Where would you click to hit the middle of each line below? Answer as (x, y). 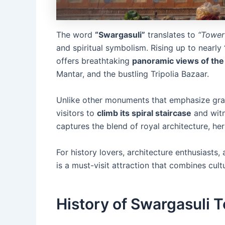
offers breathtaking (94, 61)
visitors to (77, 113)
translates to (172, 35)
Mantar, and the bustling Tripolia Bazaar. (133, 74)
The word (76, 35)
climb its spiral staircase (144, 113)
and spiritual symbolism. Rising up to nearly (140, 48)
